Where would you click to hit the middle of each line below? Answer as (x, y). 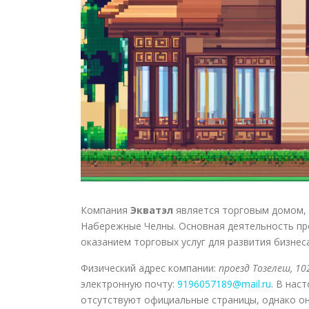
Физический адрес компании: (150, 268)
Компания (106, 210)
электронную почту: (129, 284)
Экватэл (152, 210)
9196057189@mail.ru (224, 284)
